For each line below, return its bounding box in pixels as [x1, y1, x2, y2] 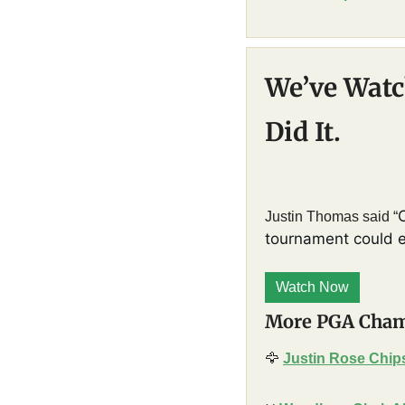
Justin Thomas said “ [265, 208, 398, 224]
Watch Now [276, 278, 349, 295]
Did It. [265, 115, 341, 148]
